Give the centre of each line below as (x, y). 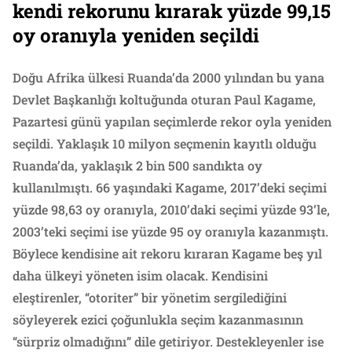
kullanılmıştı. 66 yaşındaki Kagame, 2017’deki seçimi (170, 187)
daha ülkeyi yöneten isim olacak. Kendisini (140, 275)
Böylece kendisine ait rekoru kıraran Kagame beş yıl (167, 253)
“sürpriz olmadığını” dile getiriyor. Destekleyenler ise (168, 341)
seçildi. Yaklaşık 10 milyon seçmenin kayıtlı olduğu (165, 143)
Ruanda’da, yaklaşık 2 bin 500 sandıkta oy (137, 165)
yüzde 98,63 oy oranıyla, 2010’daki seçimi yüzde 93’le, (171, 209)
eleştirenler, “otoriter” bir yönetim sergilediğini (150, 297)
